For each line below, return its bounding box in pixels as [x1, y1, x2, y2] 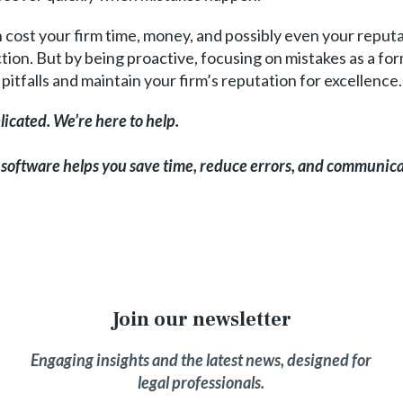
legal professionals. [138, 372, 265, 392]
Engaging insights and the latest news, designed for [31, 350, 372, 370]
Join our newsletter [111, 307, 291, 332]
